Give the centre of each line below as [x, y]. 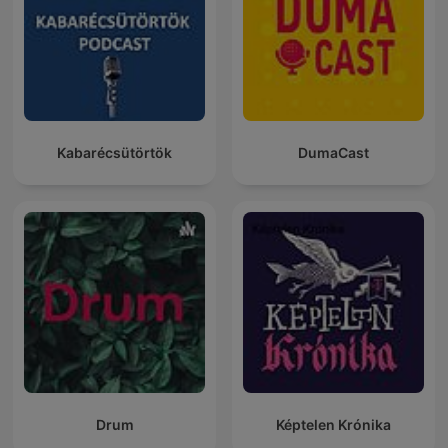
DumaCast [333, 153]
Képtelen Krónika [333, 425]
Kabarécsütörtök [114, 153]
